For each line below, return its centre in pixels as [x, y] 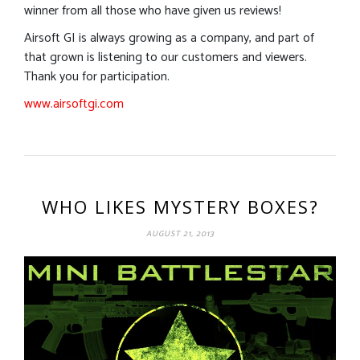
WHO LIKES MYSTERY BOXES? [180, 206]
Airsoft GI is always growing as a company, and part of [169, 38]
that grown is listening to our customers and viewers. [166, 57]
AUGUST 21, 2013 [180, 233]
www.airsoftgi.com [74, 104]
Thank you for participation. [97, 76]
